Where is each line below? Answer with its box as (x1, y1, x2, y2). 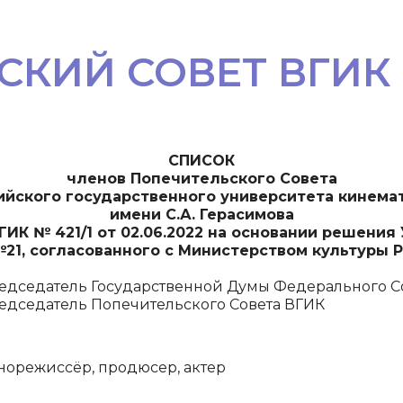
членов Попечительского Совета (66, 170, 337, 187)
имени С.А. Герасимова (109, 206, 294, 223)
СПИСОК (168, 152, 235, 169)
